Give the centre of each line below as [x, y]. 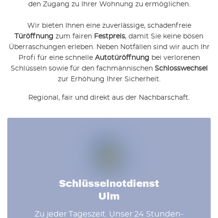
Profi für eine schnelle [56, 58]
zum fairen [74, 36]
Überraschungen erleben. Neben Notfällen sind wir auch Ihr [109, 47]
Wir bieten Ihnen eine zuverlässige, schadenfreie [109, 26]
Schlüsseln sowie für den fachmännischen [82, 68]
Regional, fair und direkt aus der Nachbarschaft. [109, 98]
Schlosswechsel [181, 68]
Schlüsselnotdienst [109, 183]
